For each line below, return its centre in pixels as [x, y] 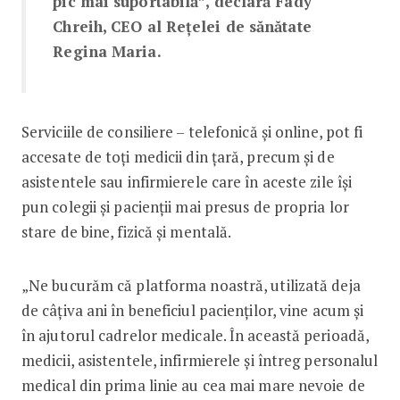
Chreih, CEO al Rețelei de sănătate [182, 26]
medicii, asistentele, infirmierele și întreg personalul [200, 360]
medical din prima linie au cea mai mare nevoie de [193, 385]
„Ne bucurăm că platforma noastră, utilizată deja [191, 285]
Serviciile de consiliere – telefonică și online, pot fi [192, 131]
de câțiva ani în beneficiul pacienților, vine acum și [192, 310]
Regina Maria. [107, 51]
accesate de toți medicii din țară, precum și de [178, 156]
